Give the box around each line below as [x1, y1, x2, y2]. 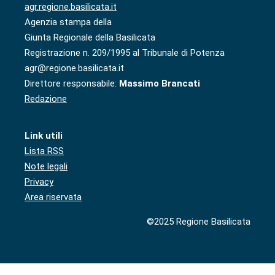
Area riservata [25, 191, 82, 203]
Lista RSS [25, 145, 64, 157]
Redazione [25, 93, 67, 104]
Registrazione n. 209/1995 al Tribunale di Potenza [25, 47, 225, 58]
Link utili [25, 130, 63, 141]
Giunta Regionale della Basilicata [25, 31, 155, 43]
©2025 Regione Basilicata [147, 215, 250, 227]
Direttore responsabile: [25, 77, 119, 89]
